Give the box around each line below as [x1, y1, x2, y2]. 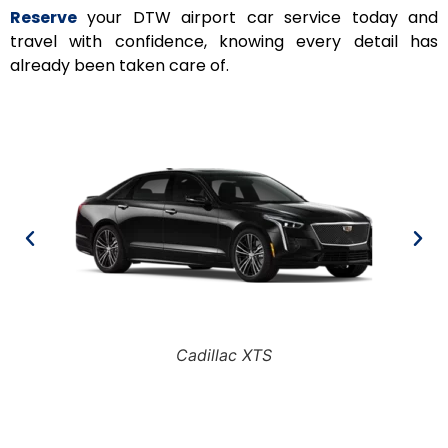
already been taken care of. [10, 54, 229, 78]
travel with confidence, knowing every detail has [10, 30, 438, 54]
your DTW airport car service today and [77, 6, 438, 30]
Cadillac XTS [176, 344, 272, 365]
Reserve [10, 6, 77, 30]
